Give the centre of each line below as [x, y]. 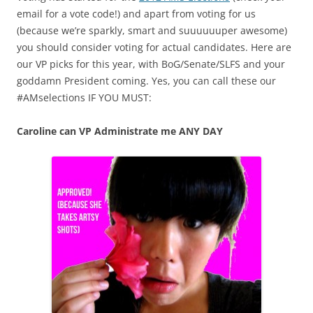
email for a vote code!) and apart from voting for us [136, 14]
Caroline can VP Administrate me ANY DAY [120, 131]
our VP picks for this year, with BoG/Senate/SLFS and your [151, 64]
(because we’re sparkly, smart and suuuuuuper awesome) [152, 30]
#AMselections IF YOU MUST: [84, 97]
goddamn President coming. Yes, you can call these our [146, 81]
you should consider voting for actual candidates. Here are [154, 47]
